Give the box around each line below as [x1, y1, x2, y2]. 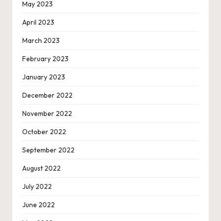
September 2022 [22, 146, 74, 155]
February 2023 [22, 54, 69, 64]
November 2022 [22, 109, 72, 118]
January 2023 [22, 73, 65, 82]
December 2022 [22, 91, 73, 100]
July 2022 [22, 182, 52, 191]
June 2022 [22, 200, 55, 210]
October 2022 [22, 127, 66, 137]
